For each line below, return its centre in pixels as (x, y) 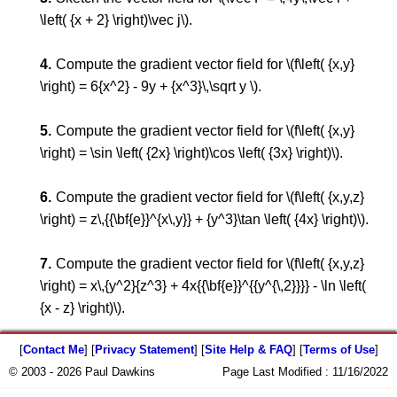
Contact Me (53, 350)
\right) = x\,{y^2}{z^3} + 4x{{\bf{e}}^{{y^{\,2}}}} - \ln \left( (203, 286)
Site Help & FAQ (248, 350)
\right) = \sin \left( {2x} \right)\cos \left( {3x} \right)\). (191, 153)
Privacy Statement (144, 350)
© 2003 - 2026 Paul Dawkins (82, 372)
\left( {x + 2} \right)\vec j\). (116, 20)
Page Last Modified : (277, 372)
